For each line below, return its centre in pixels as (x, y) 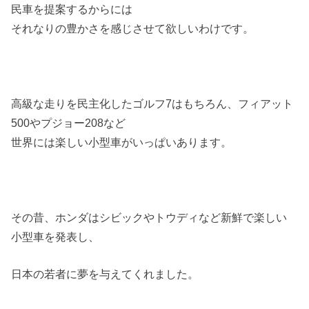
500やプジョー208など (69, 123)
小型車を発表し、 (56, 236)
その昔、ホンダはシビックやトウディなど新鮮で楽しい (149, 217)
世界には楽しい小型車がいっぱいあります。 (122, 142)
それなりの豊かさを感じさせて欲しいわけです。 (133, 29)
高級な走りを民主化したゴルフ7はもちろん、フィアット (152, 104)
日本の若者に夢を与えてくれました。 (105, 274)
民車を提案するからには (72, 9)
